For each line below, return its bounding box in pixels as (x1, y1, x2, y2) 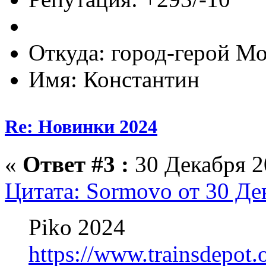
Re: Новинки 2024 (5, 115, 157, 137)
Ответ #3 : (23, 151, 129, 177)
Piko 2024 (28, 214, 125, 240)
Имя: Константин (28, 66, 199, 93)
